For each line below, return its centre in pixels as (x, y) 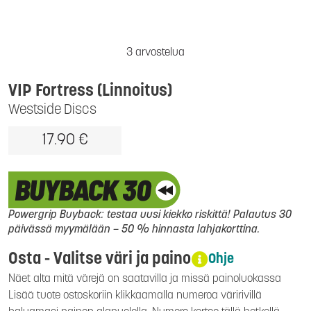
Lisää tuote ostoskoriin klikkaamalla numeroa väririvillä (135, 296)
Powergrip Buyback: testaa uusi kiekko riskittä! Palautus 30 (150, 216)
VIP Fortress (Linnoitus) (90, 92)
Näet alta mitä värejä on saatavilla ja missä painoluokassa (145, 279)
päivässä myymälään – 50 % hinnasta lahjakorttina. (134, 230)
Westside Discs (52, 110)
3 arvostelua (155, 53)
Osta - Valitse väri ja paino (100, 260)
